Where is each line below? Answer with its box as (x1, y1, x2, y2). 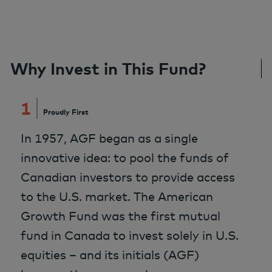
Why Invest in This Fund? (10, 58, 206, 79)
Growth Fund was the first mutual (21, 208, 220, 223)
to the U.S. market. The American (21, 189, 213, 204)
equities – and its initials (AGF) (21, 247, 199, 262)
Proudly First (42, 107, 89, 117)
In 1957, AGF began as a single (21, 131, 198, 146)
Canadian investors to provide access (21, 169, 235, 185)
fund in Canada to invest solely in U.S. (21, 228, 239, 243)
